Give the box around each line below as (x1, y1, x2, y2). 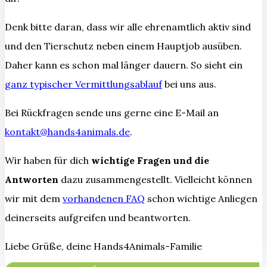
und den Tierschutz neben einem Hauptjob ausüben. (5, 39, 242, 52)
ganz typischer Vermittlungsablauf (5, 77, 162, 90)
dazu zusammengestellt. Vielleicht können (58, 173, 252, 185)
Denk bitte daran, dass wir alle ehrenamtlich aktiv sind (5, 20, 251, 33)
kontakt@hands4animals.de (5, 125, 130, 138)
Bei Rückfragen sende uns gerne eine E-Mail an (5, 106, 219, 119)
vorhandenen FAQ (63, 192, 145, 204)
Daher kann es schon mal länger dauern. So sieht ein (5, 58, 243, 71)
